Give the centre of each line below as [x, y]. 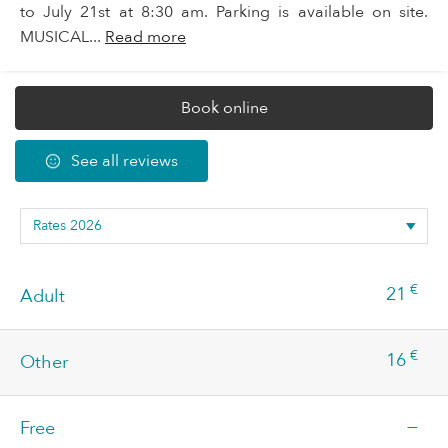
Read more [145, 37]
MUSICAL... [62, 37]
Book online [224, 108]
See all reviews [124, 161]
